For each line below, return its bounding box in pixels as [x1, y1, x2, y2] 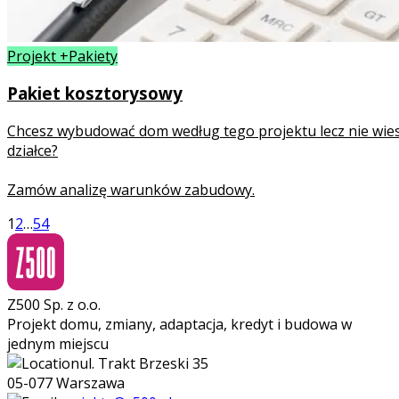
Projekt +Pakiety [7, 45, 118, 66]
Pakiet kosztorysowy [7, 82, 183, 105]
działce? [7, 140, 58, 160]
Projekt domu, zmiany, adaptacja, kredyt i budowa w [7, 313, 352, 334]
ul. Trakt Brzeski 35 [79, 353, 208, 373]
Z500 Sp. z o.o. [7, 294, 101, 314]
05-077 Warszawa [7, 372, 125, 393]
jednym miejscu [7, 333, 109, 354]
